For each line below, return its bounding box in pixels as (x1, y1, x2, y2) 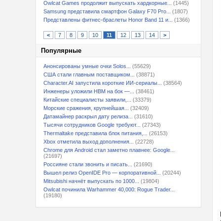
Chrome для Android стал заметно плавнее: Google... (43, 147, 175, 153)
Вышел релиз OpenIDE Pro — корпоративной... (43, 170, 161, 176)
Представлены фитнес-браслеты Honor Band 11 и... (43, 17, 173, 23)
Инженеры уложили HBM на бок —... (43, 88, 134, 94)
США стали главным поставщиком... (43, 72, 135, 77)
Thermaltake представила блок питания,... (43, 130, 147, 136)
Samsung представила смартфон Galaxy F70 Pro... (43, 8, 171, 14)
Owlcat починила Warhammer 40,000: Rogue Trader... (43, 186, 175, 192)
